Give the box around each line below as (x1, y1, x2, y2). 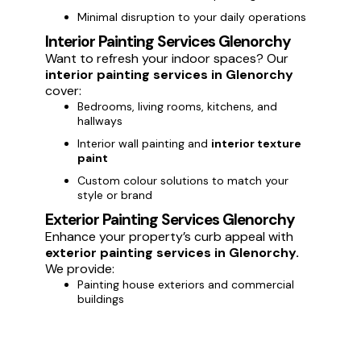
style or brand (77, 187, 152, 202)
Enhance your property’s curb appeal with (45, 227, 293, 245)
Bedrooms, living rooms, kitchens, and (77, 98, 277, 114)
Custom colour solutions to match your (77, 172, 288, 188)
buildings (77, 291, 124, 306)
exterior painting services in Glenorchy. (45, 243, 299, 261)
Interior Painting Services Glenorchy (45, 31, 291, 52)
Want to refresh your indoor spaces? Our (45, 49, 288, 67)
